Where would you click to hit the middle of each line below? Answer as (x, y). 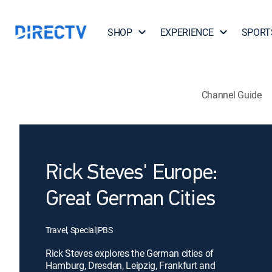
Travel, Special (71, 230)
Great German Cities (131, 200)
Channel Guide (231, 94)
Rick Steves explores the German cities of (130, 253)
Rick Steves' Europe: (132, 174)
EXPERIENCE (187, 32)
